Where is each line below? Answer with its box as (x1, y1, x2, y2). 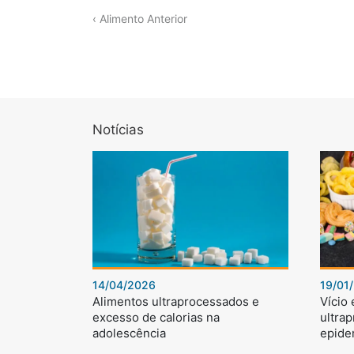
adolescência (92, 326, 166, 341)
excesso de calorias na (92, 310, 220, 326)
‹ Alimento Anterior (92, 12, 187, 26)
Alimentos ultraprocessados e (92, 294, 259, 310)
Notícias (92, 122, 144, 138)
